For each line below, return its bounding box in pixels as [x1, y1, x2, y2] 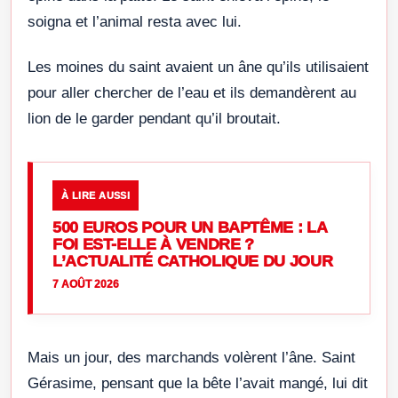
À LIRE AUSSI [61, 189, 131, 201]
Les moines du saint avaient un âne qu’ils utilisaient [28, 58, 369, 76]
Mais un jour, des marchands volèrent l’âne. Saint [28, 348, 355, 366]
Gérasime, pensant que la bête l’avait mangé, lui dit [28, 374, 368, 392]
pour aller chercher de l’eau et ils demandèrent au [28, 84, 356, 101]
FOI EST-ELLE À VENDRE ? [52, 235, 254, 253]
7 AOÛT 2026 [52, 277, 119, 291]
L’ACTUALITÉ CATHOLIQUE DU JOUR [52, 251, 333, 270]
